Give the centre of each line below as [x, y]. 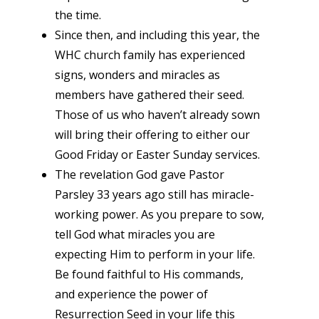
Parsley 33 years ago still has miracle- [154, 194]
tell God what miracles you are [135, 234]
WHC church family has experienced [150, 54]
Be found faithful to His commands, [149, 274]
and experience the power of [131, 294]
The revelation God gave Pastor [139, 174]
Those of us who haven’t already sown [157, 114]
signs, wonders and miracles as [137, 74]
